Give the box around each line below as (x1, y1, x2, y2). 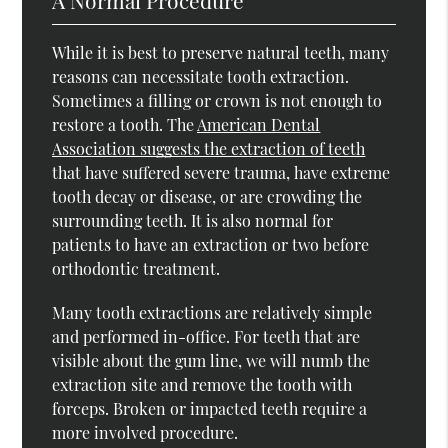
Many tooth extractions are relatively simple (52, 301, 373, 323)
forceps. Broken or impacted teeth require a (52, 397, 368, 419)
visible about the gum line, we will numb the (52, 349, 371, 371)
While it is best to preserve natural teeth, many (52, 41, 390, 63)
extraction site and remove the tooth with (52, 373, 353, 395)
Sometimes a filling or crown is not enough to (52, 89, 383, 111)
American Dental (197, 113, 321, 135)
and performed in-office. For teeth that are (52, 325, 361, 347)
